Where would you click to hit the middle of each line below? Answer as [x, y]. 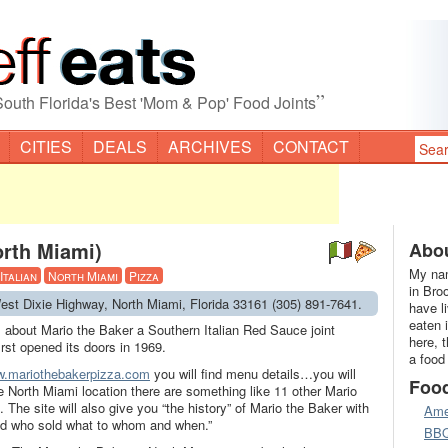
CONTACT [311, 146]
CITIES [46, 146]
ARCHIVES [210, 146]
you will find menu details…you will [253, 373]
